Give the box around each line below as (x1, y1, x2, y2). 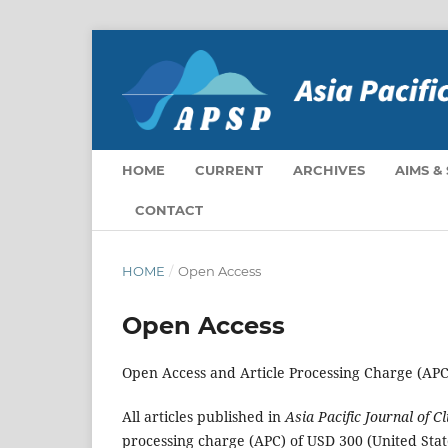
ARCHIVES (293, 161, 365, 178)
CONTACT (135, 201, 203, 218)
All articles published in (122, 406, 285, 426)
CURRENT (195, 161, 263, 178)
